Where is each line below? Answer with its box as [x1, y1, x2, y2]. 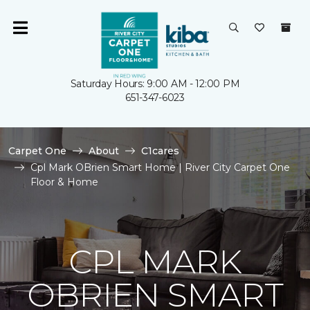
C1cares [141, 145, 179, 157]
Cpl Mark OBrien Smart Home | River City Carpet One [30, 161, 290, 174]
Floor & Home [30, 176, 98, 188]
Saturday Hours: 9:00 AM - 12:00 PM [70, 77, 240, 90]
